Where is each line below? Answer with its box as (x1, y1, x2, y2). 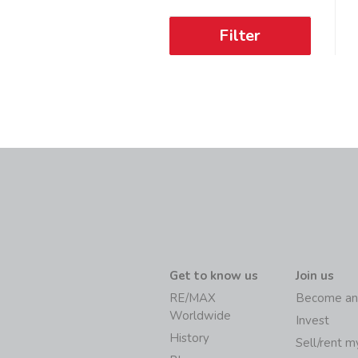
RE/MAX (169, 289, 216, 306)
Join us (296, 267, 335, 284)
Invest (296, 312, 330, 328)
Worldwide (169, 307, 231, 324)
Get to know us (169, 267, 258, 284)
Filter (219, 24, 261, 46)
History (169, 329, 209, 346)
